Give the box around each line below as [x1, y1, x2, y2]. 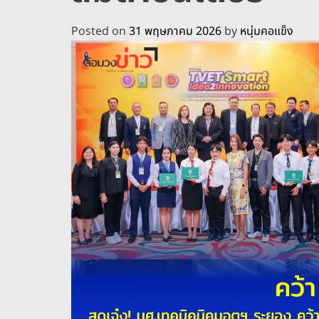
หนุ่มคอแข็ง [240, 22, 293, 40]
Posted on [71, 22, 129, 40]
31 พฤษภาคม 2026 [129, 22, 221, 40]
